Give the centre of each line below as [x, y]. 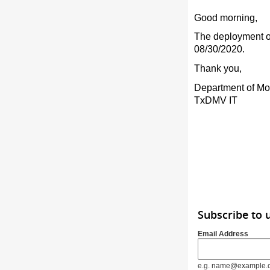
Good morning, [226, 17]
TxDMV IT [216, 100]
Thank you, [218, 68]
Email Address [223, 234]
